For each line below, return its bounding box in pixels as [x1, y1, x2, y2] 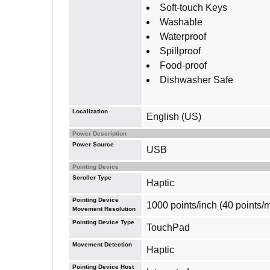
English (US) [146, 111, 201, 122]
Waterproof [160, 31, 206, 42]
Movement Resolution [72, 206, 136, 212]
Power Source [72, 141, 114, 148]
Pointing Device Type [72, 219, 134, 225]
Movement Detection [72, 241, 132, 248]
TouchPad [146, 222, 190, 233]
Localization [72, 108, 108, 115]
